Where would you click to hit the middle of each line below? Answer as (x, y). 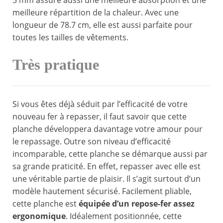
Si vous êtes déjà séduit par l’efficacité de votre (100, 104)
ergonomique (39, 216)
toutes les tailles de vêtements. (70, 38)
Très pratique (56, 65)
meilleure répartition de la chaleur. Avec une (96, 13)
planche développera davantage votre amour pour (108, 129)
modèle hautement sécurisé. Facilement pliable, (102, 191)
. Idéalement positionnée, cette (124, 216)
